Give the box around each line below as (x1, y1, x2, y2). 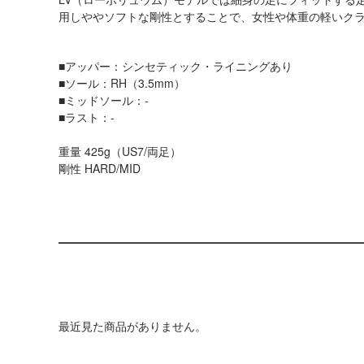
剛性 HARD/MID (58, 160, 141, 176)
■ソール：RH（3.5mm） (58, 75, 185, 91)
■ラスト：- (58, 109, 115, 125)
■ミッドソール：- (58, 92, 149, 108)
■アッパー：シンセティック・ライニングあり (58, 58, 292, 74)
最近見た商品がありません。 (58, 318, 206, 334)
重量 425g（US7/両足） (58, 143, 181, 159)
